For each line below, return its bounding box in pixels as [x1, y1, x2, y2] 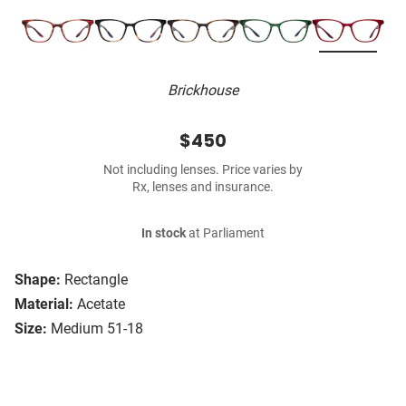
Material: [14, 295, 73, 314]
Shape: [14, 271, 61, 289]
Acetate [77, 295, 125, 314]
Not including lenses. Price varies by [103, 162, 303, 179]
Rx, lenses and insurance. [132, 179, 274, 196]
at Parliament [186, 226, 265, 242]
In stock [141, 226, 186, 242]
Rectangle [64, 271, 128, 289]
